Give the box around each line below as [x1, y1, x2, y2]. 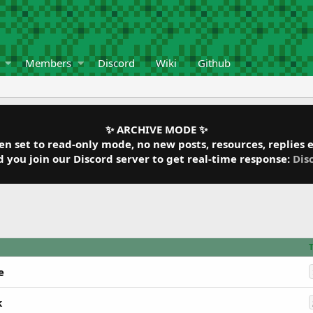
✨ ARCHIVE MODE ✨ [105, 122, 208, 136]
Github [198, 56, 231, 70]
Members [25, 56, 72, 70]
